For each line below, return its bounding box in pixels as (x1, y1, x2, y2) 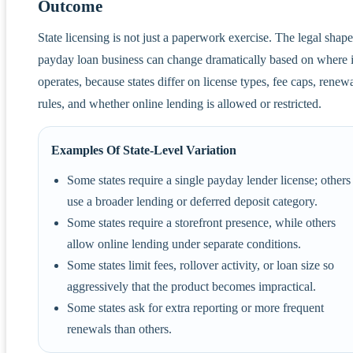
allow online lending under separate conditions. (67, 236, 301, 251)
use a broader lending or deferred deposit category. (67, 194, 318, 208)
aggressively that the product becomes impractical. (67, 279, 316, 293)
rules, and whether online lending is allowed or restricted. (38, 96, 321, 110)
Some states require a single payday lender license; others (67, 173, 351, 187)
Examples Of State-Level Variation (51, 143, 236, 157)
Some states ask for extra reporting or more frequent (67, 300, 324, 314)
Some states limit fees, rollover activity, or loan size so (67, 258, 334, 272)
